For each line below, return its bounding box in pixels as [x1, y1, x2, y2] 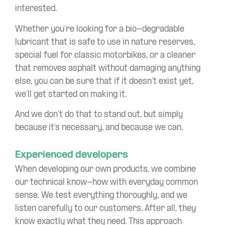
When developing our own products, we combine [15, 165, 196, 174]
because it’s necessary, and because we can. [15, 123, 183, 132]
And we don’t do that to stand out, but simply [15, 110, 183, 119]
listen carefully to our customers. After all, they [15, 204, 196, 213]
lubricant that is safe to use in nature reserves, [15, 38, 195, 47]
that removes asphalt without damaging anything [15, 64, 200, 73]
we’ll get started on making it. [15, 90, 127, 99]
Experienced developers [15, 150, 128, 160]
